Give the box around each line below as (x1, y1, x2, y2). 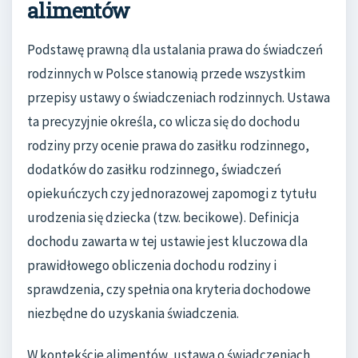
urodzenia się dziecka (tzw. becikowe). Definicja (27, 209, 299, 227)
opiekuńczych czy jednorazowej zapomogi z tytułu (27, 185, 317, 203)
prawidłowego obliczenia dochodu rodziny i (27, 257, 276, 275)
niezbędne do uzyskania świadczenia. (27, 304, 239, 323)
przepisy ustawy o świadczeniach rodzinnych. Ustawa (27, 89, 330, 107)
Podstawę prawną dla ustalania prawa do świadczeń (27, 41, 323, 59)
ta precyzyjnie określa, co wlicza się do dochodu (27, 113, 300, 131)
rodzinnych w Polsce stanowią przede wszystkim (27, 65, 305, 83)
